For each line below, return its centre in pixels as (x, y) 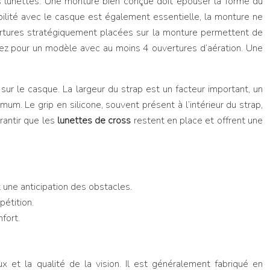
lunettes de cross (95, 121)
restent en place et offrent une (198, 121)
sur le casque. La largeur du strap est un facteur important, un (132, 89)
